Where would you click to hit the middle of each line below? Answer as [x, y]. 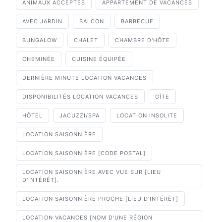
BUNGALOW [40, 40]
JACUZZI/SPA [80, 116]
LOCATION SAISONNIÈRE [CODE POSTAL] [84, 153]
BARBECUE [137, 22]
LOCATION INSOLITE [147, 116]
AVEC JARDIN [42, 22]
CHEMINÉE [39, 59]
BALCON [92, 22]
